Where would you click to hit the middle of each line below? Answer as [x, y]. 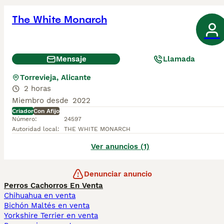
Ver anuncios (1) [120, 146]
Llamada [179, 59]
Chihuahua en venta [40, 195]
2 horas [37, 88]
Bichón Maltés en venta [47, 205]
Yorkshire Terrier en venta [51, 215]
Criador [23, 111]
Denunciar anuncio [118, 174]
